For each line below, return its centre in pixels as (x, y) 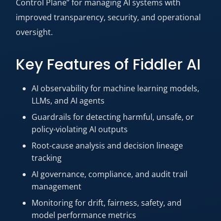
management (56, 186)
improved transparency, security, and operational (108, 17)
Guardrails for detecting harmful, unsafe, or (113, 117)
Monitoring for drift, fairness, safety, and (107, 203)
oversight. (34, 32)
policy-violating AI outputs (80, 129)
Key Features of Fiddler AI (108, 65)
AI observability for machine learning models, (115, 88)
